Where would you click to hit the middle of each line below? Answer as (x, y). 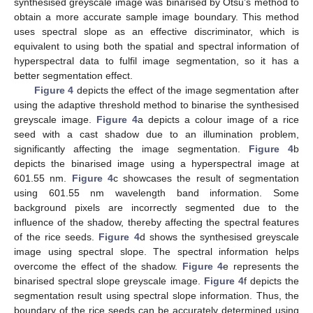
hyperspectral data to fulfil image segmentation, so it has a (156, 60)
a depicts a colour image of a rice (218, 119)
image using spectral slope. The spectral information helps (156, 251)
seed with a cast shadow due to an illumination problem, (156, 134)
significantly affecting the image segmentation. (131, 148)
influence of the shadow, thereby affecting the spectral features (156, 222)
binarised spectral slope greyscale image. (109, 281)
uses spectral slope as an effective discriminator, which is (156, 31)
